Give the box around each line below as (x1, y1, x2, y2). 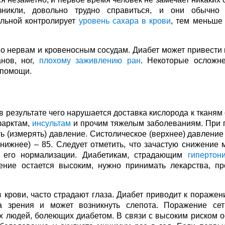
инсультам (32, 119, 71, 128)
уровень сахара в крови (78, 17, 171, 25)
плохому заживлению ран (39, 56, 141, 65)
